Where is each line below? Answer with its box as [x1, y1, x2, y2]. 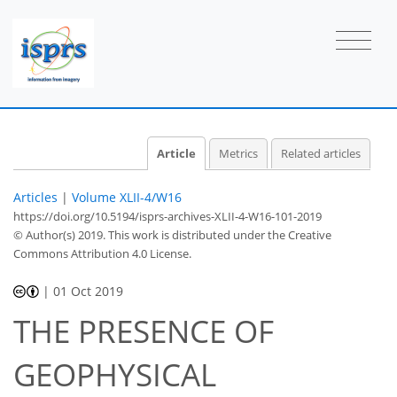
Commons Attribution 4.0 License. [13, 245, 191, 261]
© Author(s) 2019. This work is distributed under [13, 226, 268, 243]
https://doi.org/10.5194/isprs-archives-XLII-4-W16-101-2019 [13, 207, 322, 224]
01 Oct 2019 [53, 282, 124, 300]
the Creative [268, 226, 331, 243]
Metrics [218, 145, 258, 161]
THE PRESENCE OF [13, 310, 274, 353]
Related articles [281, 145, 361, 161]
